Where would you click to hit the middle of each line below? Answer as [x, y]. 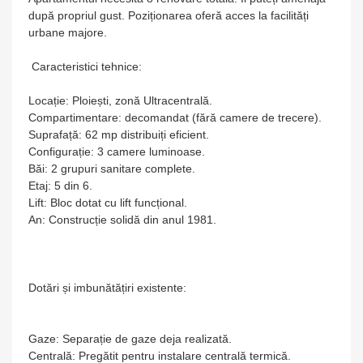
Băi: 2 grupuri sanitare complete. [112, 169]
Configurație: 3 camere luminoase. [117, 152]
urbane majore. [68, 32]
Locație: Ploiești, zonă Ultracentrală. [120, 100]
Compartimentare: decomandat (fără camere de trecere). [175, 117]
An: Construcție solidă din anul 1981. [122, 220]
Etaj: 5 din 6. [60, 186]
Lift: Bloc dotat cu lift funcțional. [108, 203]
